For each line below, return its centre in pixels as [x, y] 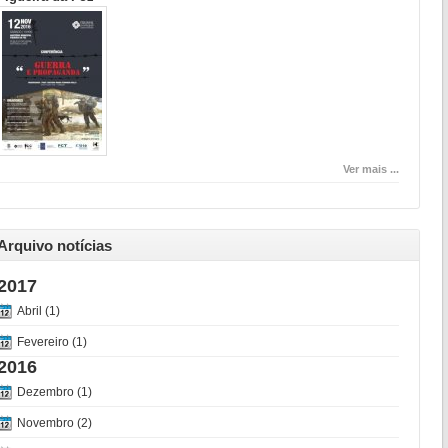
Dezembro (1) [55, 392]
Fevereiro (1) [52, 342]
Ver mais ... [371, 169]
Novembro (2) [55, 423]
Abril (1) [39, 311]
